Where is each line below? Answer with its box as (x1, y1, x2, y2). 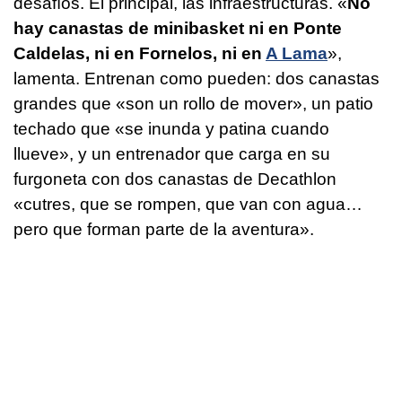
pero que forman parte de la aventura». (13, 220, 314, 240)
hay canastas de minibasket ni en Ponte (13, 19, 342, 39)
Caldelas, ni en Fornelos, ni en (13, 44, 266, 64)
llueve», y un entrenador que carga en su (13, 144, 330, 164)
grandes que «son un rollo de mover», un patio (13, 94, 373, 114)
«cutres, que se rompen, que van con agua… (13, 195, 363, 214)
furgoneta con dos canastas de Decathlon (13, 170, 336, 189)
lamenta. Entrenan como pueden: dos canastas (13, 69, 380, 89)
